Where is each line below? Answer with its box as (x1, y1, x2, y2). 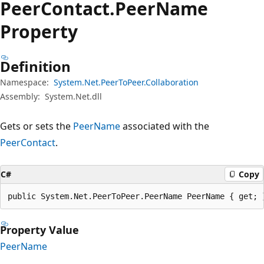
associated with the (120, 119, 209, 133)
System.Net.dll (45, 90, 102, 102)
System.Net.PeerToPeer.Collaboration (54, 76, 199, 88)
